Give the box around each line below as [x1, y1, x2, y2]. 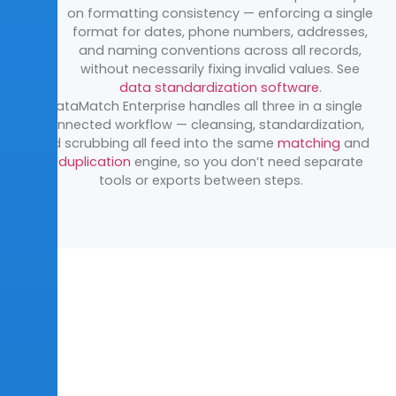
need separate [264, 152, 363, 171]
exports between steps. [151, 171, 303, 189]
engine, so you [131, 152, 231, 171]
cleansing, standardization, [191, 115, 364, 133]
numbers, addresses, [233, 22, 368, 41]
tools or [98, 171, 148, 189]
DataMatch [46, 96, 119, 115]
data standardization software [118, 78, 319, 96]
